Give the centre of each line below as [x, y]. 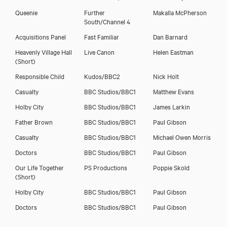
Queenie [26, 12]
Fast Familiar [101, 36]
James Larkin [171, 106]
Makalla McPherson [180, 12]
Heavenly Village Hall [44, 51]
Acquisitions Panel [41, 36]
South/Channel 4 [107, 21]
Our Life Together [40, 167]
